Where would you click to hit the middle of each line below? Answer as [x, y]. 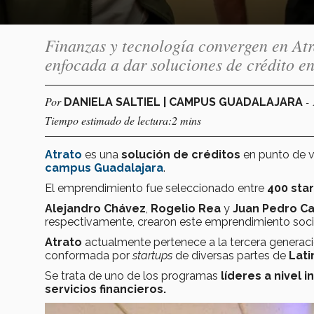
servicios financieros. [105, 289]
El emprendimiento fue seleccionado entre [156, 188]
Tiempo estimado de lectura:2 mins [123, 120]
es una [102, 154]
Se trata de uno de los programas [131, 275]
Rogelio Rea [186, 208]
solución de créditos [181, 154]
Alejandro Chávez [95, 208]
